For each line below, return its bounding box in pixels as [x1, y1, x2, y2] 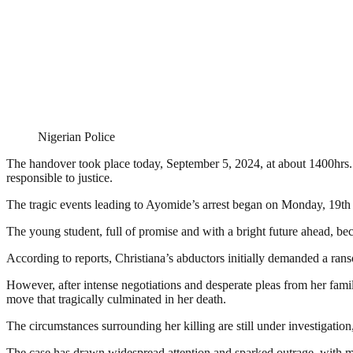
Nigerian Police [38, 130, 115, 144]
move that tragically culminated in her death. [6, 292, 226, 307]
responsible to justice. [6, 171, 113, 185]
